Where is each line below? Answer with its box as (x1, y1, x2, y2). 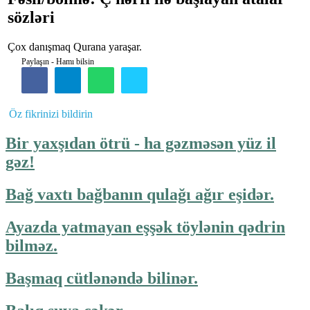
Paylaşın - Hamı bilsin (21, 56, 94, 66)
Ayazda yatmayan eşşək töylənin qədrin (6, 217, 285, 236)
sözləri (8, 8, 55, 26)
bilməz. (6, 236, 57, 255)
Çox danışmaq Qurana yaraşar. (8, 40, 142, 53)
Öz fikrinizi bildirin (9, 107, 93, 120)
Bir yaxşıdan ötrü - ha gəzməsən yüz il (6, 134, 276, 152)
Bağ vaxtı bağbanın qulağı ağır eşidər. (6, 185, 274, 203)
